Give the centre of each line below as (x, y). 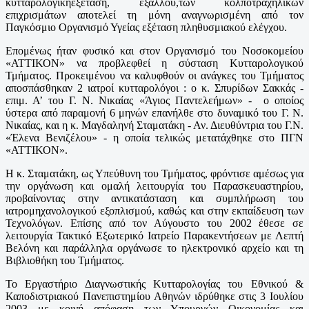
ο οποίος (283, 100)
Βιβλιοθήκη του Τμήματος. (65, 260)
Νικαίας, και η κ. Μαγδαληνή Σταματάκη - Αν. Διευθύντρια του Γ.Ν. (154, 125)
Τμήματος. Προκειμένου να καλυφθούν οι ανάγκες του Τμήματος (154, 75)
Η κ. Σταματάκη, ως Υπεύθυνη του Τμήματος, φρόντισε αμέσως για (154, 173)
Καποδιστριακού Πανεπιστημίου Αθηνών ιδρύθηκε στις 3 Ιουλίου (154, 296)
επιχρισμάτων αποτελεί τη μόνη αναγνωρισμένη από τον (154, 14)
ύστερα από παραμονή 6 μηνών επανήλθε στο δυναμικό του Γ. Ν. (154, 112)
